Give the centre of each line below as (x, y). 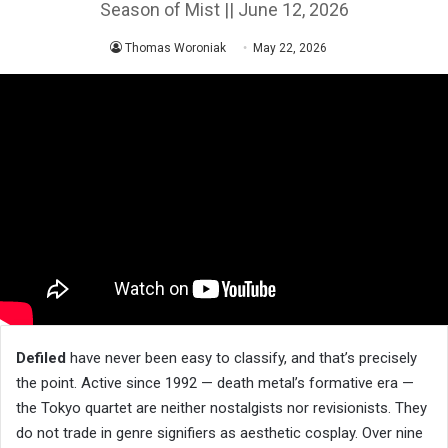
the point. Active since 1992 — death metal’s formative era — (215, 382)
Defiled (41, 357)
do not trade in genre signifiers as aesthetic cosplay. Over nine (219, 432)
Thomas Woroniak (175, 47)
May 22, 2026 (289, 47)
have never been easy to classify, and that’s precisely (241, 357)
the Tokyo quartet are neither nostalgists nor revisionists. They (221, 407)
